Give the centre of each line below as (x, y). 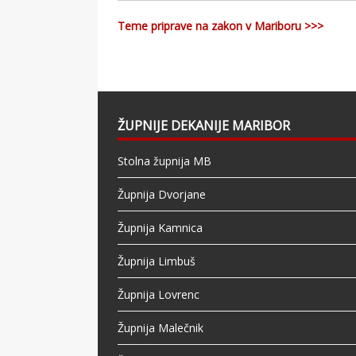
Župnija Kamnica (161, 228)
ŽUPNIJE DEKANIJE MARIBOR (204, 126)
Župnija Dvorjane (162, 195)
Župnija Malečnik (161, 328)
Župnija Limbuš (157, 261)
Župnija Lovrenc (159, 295)
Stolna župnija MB (165, 161)
